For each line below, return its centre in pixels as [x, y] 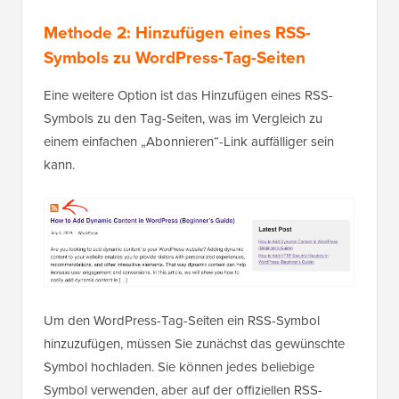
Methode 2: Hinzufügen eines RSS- [177, 32]
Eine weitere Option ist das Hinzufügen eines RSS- [188, 95]
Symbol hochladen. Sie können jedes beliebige [179, 366]
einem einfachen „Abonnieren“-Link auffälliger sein [189, 141]
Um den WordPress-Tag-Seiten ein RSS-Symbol [182, 320]
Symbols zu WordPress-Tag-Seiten [175, 57]
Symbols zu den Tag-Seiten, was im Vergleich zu [183, 118]
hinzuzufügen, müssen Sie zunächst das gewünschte [194, 343]
